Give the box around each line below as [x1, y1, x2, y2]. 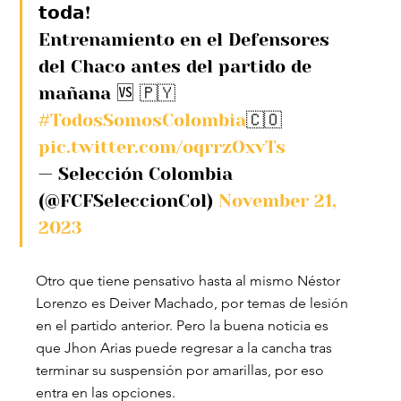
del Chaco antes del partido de [38, 56, 318, 78]
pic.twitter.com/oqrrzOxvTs [38, 137, 286, 158]
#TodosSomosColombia [38, 110, 247, 132]
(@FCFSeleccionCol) [38, 191, 219, 212]
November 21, [218, 191, 343, 212]
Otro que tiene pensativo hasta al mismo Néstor [36, 272, 345, 290]
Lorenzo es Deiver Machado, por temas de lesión [36, 294, 353, 312]
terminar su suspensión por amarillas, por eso [36, 362, 328, 380]
